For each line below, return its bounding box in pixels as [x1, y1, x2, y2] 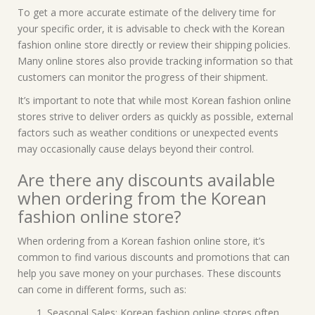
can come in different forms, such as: [18, 283, 186, 296]
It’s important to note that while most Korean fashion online [18, 94, 291, 107]
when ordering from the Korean [18, 186, 266, 210]
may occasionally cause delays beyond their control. [18, 142, 254, 155]
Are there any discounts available [18, 168, 275, 191]
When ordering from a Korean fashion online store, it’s [18, 234, 265, 247]
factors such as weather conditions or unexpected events [18, 126, 278, 139]
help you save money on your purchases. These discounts [18, 266, 281, 280]
